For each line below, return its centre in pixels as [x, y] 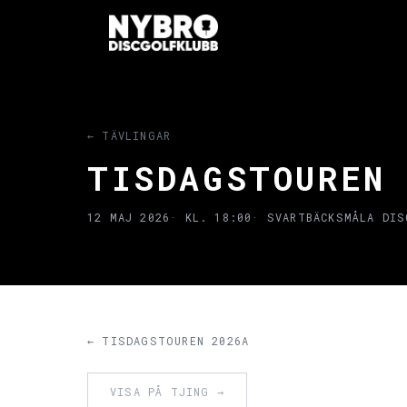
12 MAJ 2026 [129, 218]
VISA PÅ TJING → [167, 392]
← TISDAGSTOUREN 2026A [169, 341]
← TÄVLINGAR [129, 136]
